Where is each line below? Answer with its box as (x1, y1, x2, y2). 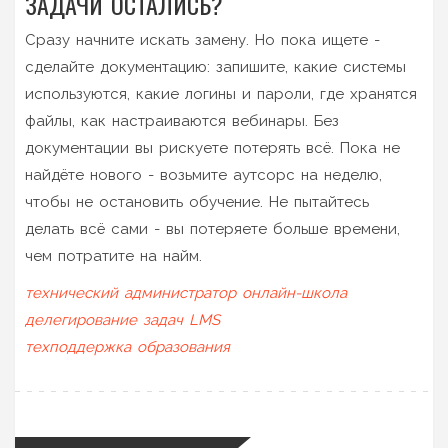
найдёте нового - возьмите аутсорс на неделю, (25, 165, 382, 184)
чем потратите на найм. (25, 246, 202, 265)
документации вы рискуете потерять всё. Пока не (25, 138, 400, 157)
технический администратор (25, 283, 236, 302)
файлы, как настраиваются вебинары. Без (25, 111, 339, 130)
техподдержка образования (25, 337, 230, 356)
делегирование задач (25, 310, 183, 329)
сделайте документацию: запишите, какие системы (25, 57, 406, 76)
